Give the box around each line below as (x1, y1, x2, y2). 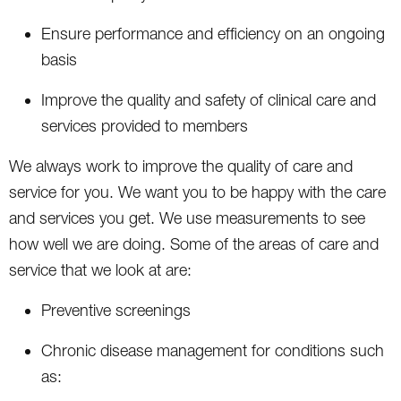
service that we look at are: (9, 260, 192, 279)
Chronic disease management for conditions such (41, 340, 384, 360)
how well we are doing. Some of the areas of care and (9, 234, 379, 253)
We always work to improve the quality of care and (9, 156, 353, 175)
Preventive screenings (41, 300, 191, 320)
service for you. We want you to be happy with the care (9, 182, 386, 201)
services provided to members (41, 115, 248, 135)
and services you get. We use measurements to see (9, 208, 365, 227)
